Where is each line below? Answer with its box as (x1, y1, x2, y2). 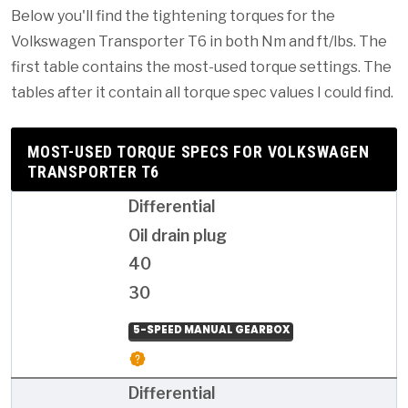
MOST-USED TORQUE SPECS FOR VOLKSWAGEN (27, 143, 370, 162)
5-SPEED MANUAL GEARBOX (132, 322, 290, 338)
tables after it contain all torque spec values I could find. (11, 84, 393, 102)
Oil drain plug (128, 225, 227, 245)
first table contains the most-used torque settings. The (11, 58, 392, 76)
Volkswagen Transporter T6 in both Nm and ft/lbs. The (11, 33, 387, 51)
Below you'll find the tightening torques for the (11, 7, 335, 25)
